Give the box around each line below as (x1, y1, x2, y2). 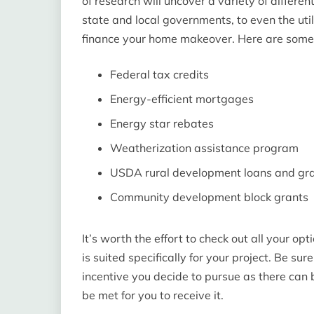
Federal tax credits (110, 67, 209, 81)
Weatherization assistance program (110, 140, 299, 155)
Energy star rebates (110, 116, 214, 130)
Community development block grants (110, 189, 308, 204)
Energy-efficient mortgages (110, 91, 254, 106)
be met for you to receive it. (82, 287, 224, 302)
